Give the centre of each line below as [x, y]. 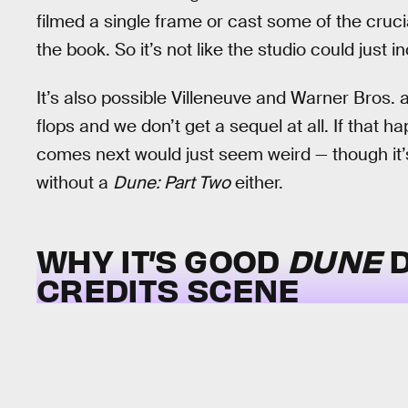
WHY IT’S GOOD [162, 260]
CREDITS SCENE [168, 289]
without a [75, 182]
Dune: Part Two [172, 182]
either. [257, 182]
